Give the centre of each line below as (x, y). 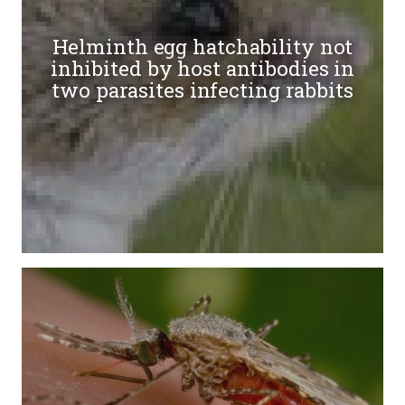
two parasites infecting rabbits (202, 90)
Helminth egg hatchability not (202, 47)
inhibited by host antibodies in (202, 69)
